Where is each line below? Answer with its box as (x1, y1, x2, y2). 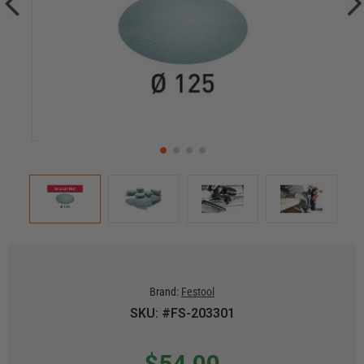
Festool (181, 285, 214, 298)
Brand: (149, 285, 179, 298)
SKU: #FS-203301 (129, 305, 235, 321)
